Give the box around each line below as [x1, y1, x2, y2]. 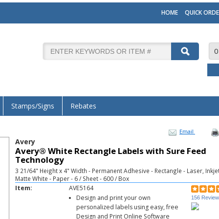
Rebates [70, 101, 96, 110]
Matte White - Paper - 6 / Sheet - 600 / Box [15, 175, 129, 182]
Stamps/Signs [11, 101, 54, 110]
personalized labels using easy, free [76, 203, 178, 211]
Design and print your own [76, 194, 151, 202]
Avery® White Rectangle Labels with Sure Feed [15, 145, 206, 156]
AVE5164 [69, 184, 93, 192]
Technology [15, 154, 64, 165]
